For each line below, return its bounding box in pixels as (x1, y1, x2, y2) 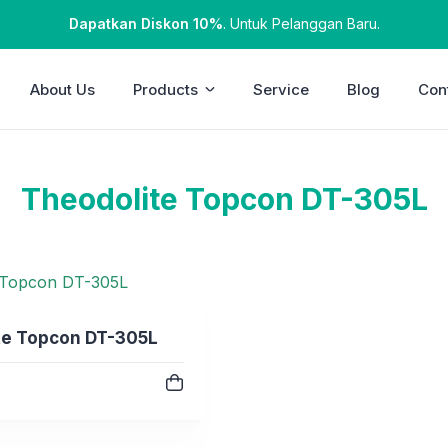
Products (133, 80, 199, 99)
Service (253, 80, 310, 99)
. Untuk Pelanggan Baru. (222, 15, 380, 32)
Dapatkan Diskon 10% (68, 15, 223, 32)
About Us (30, 80, 96, 99)
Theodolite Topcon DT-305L (20, 181, 428, 217)
